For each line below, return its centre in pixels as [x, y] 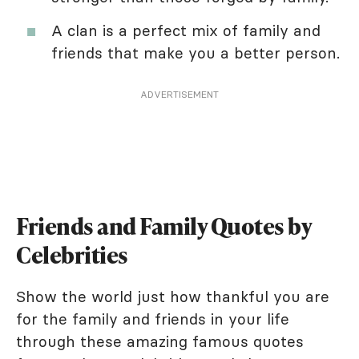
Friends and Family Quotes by [163, 226]
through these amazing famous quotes [160, 341]
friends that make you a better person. [196, 52]
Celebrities [72, 254]
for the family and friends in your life [153, 319]
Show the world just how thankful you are [173, 296]
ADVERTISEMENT [179, 94]
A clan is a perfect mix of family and [186, 30]
